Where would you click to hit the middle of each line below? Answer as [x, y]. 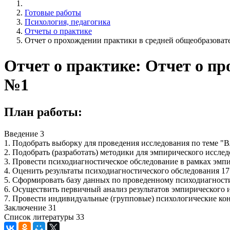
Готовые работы [53, 13]
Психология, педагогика [68, 22]
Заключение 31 [30, 207]
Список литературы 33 [44, 217]
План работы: [43, 112]
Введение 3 [24, 133]
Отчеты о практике [58, 31]
